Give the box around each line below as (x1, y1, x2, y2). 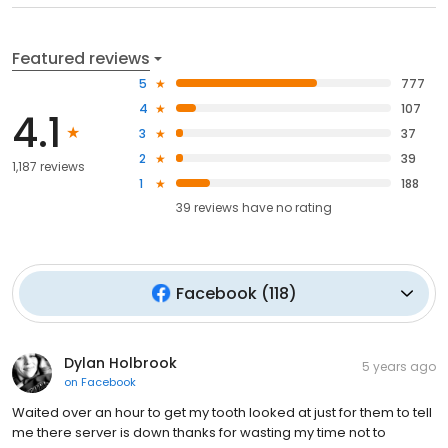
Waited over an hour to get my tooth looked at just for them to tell (12, 402, 432, 422)
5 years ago (362, 357, 436, 375)
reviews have (194, 198, 274, 216)
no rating (276, 198, 333, 216)
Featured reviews (12, 46, 150, 70)
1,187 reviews (12, 158, 85, 176)
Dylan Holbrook (64, 352, 177, 373)
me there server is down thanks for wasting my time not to (12, 422, 386, 442)
